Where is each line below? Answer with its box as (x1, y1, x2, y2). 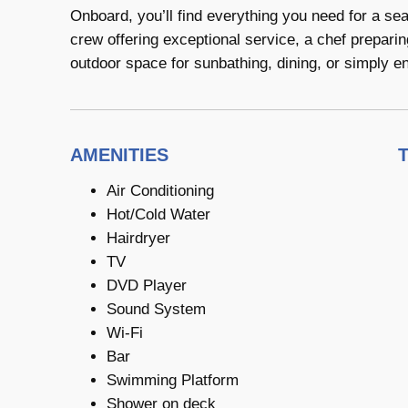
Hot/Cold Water (107, 205, 210, 223)
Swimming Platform (107, 371, 239, 389)
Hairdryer (107, 229, 170, 247)
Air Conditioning (107, 181, 214, 199)
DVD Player (107, 276, 187, 294)
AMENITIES (70, 144, 168, 165)
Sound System (107, 300, 206, 318)
